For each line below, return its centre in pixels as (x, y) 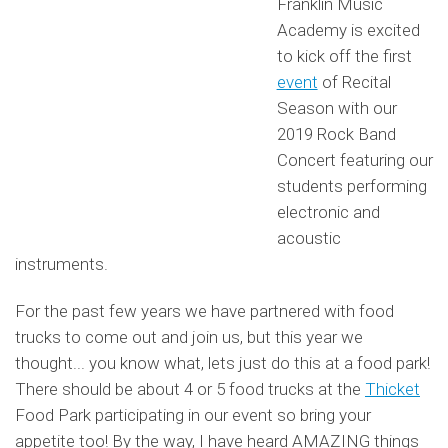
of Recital (354, 82)
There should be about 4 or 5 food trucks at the (190, 389)
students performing (351, 186)
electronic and (328, 212)
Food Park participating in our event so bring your (193, 415)
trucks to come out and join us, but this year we (189, 337)
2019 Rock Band (336, 134)
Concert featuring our (354, 160)
